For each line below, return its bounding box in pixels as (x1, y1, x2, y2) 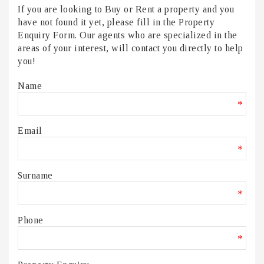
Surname (18, 170, 53, 181)
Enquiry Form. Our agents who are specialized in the (18, 30, 237, 41)
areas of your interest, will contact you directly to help (18, 43, 243, 54)
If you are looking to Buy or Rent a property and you (18, 4, 234, 15)
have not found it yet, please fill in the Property (18, 17, 214, 28)
